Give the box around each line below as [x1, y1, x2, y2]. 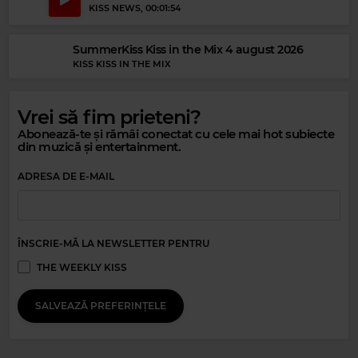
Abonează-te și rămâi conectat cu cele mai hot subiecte [18, 125, 334, 141]
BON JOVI [154, 263, 201, 274]
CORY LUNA [12, 194, 69, 205]
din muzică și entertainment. [18, 138, 181, 154]
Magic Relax [36, 173, 106, 189]
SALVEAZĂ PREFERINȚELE [35, 299, 166, 312]
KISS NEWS [89, 2, 141, 14]
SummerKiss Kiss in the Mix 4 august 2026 [73, 42, 303, 57]
